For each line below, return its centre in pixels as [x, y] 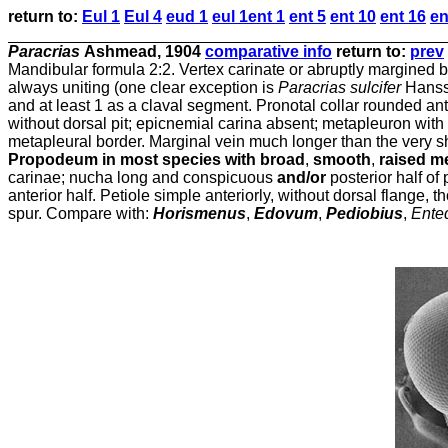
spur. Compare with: [80, 213]
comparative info [268, 51]
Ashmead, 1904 [144, 51]
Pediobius [364, 213]
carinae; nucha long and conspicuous [142, 177]
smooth [342, 159]
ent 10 [353, 16]
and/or [303, 177]
